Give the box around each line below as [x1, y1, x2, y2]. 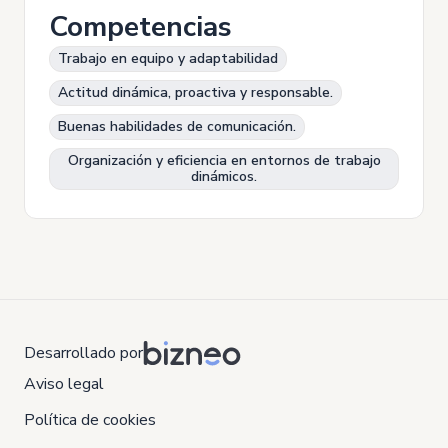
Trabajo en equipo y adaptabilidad [58, 49, 278, 68]
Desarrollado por [24, 342, 143, 364]
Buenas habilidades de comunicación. [58, 117, 296, 136]
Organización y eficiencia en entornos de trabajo [67, 151, 381, 170]
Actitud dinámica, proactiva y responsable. [58, 83, 333, 102]
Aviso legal [24, 373, 104, 395]
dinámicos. [191, 167, 257, 186]
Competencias [49, 8, 232, 46]
